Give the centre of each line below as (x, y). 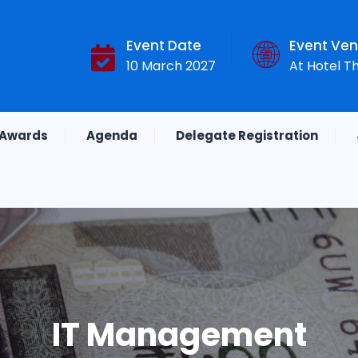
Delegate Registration (247, 135)
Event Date (164, 46)
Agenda (112, 135)
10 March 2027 (171, 66)
